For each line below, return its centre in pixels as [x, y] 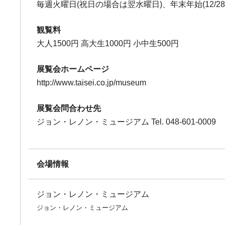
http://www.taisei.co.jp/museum [92, 83]
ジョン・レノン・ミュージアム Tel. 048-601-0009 [127, 122]
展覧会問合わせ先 [69, 108]
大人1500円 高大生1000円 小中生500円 [108, 43]
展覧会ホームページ [73, 69]
